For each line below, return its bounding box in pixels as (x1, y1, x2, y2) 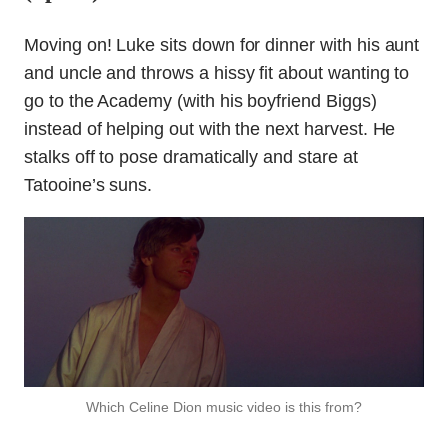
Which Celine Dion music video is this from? (86, 399, 362, 416)
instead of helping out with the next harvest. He (24, 119, 396, 140)
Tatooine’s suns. (24, 175, 153, 196)
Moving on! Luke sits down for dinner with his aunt (24, 35, 420, 56)
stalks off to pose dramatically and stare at (24, 147, 358, 168)
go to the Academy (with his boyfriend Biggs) (24, 91, 377, 112)
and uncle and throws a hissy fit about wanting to (24, 63, 410, 84)
